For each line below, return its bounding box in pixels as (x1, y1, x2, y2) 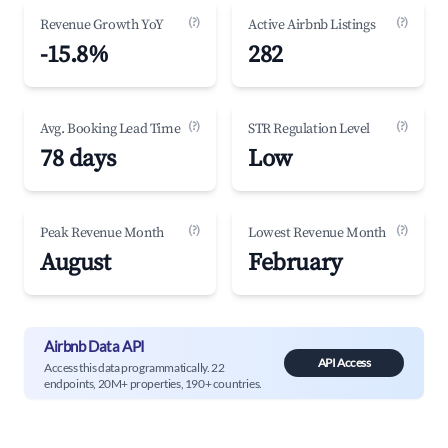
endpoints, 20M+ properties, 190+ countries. (44, 375, 262, 391)
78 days (40, 144, 116, 174)
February (248, 248, 342, 278)
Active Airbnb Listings (248, 16, 376, 34)
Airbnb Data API (44, 336, 145, 355)
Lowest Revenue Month (248, 224, 386, 242)
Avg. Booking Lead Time (40, 120, 181, 138)
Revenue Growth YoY (40, 16, 164, 34)
